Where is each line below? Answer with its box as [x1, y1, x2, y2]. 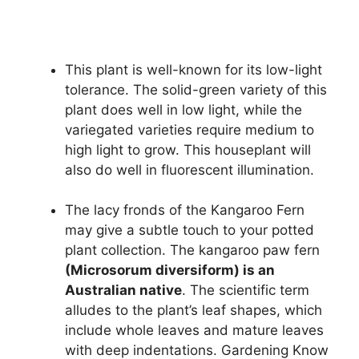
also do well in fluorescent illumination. [65, 161, 314, 178]
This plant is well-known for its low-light [65, 61, 322, 78]
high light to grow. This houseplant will [65, 141, 311, 158]
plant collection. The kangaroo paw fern [65, 242, 320, 259]
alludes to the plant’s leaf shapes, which [65, 302, 322, 319]
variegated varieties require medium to [65, 121, 314, 138]
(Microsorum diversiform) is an [65, 262, 275, 279]
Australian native [65, 282, 182, 299]
